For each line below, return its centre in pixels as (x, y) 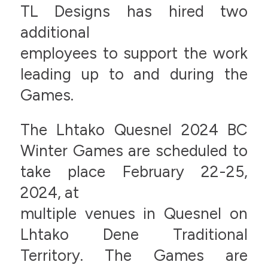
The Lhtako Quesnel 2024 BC (134, 130)
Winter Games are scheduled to (134, 150)
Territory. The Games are (134, 255)
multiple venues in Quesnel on (134, 213)
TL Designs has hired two (134, 12)
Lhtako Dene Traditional (134, 234)
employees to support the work (134, 54)
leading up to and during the (134, 74)
